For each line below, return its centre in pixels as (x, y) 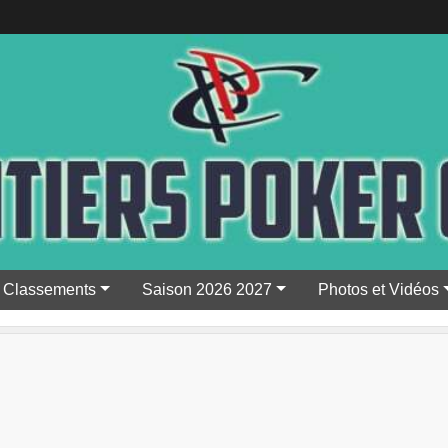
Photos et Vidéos (378, 289)
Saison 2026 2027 (207, 289)
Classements (50, 289)
